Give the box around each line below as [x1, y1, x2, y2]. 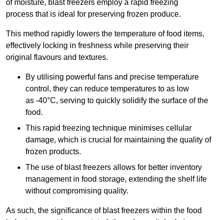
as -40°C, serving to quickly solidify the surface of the [26, 96, 208, 105]
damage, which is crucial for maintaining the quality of [26, 136, 211, 144]
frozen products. [26, 147, 81, 156]
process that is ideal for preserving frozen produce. [6, 10, 181, 19]
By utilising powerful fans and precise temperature [26, 73, 199, 82]
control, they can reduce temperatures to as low [26, 84, 189, 93]
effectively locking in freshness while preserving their [6, 41, 189, 50]
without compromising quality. [26, 187, 128, 195]
